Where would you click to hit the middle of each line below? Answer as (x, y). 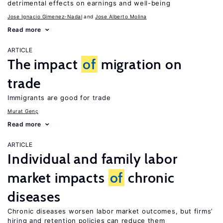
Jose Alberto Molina (121, 16)
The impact (45, 64)
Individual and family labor (93, 159)
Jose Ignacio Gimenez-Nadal (45, 16)
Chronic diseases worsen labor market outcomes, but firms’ (110, 211)
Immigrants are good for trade (59, 98)
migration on (140, 64)
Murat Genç (23, 111)
